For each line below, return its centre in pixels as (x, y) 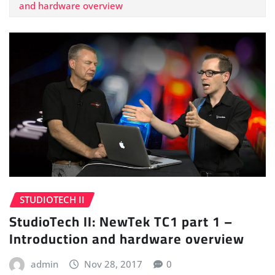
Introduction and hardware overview (127, 239)
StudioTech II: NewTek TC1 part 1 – (121, 222)
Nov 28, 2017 (114, 264)
